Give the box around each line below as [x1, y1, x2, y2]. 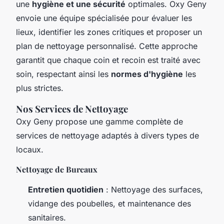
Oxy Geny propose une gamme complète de [16, 116, 183, 126]
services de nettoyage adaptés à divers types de [16, 130, 199, 140]
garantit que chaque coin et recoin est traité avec [16, 54, 200, 65]
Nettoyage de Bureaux [16, 163, 97, 174]
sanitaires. [28, 212, 66, 222]
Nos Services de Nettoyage [16, 102, 128, 115]
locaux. [16, 144, 43, 154]
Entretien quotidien [28, 184, 103, 194]
